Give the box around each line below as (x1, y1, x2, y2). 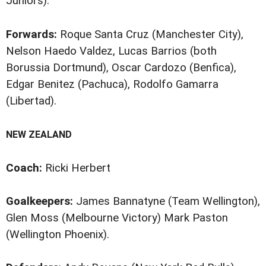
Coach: (6, 161, 42, 175)
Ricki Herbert (42, 161, 110, 175)
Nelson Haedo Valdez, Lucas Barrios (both (6, 44, 217, 58)
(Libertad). (6, 94, 56, 107)
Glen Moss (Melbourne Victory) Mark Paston (6, 211, 228, 224)
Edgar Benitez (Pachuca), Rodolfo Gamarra (6, 77, 218, 91)
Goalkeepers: (6, 194, 73, 208)
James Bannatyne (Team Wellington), (73, 194, 260, 208)
